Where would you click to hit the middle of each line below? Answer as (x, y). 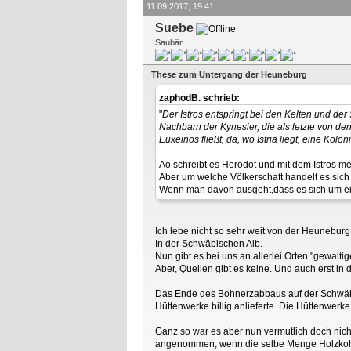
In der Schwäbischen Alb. (209, 244)
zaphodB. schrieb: (201, 98)
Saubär (169, 42)
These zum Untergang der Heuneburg (229, 74)
